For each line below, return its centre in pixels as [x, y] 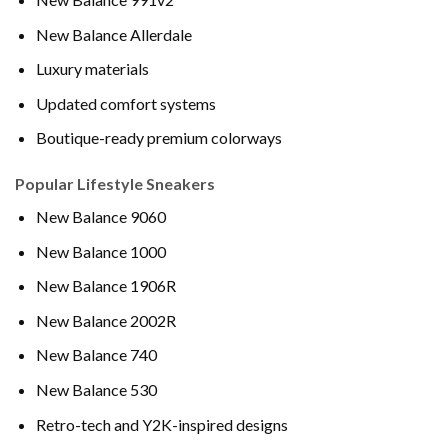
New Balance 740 [96, 355]
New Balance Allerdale [113, 34]
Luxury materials [92, 69]
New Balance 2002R [105, 320]
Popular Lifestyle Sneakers [115, 184]
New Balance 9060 [100, 217]
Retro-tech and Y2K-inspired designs [161, 424]
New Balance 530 [96, 390]
